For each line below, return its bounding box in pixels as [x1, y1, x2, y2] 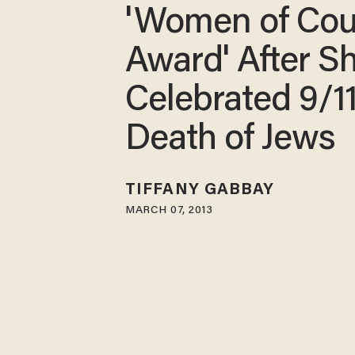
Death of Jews [125, 123, 336, 159]
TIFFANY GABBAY [125, 181, 275, 198]
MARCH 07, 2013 [125, 204, 213, 216]
